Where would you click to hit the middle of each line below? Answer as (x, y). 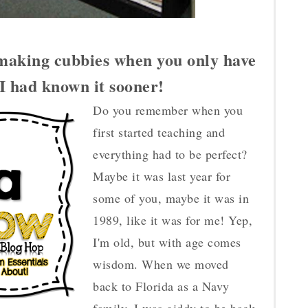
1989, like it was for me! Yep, (173, 220)
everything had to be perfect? (170, 154)
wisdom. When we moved (161, 264)
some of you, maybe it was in (171, 198)
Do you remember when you (168, 110)
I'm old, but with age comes (167, 242)
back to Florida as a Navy (161, 286)
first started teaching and (159, 132)
